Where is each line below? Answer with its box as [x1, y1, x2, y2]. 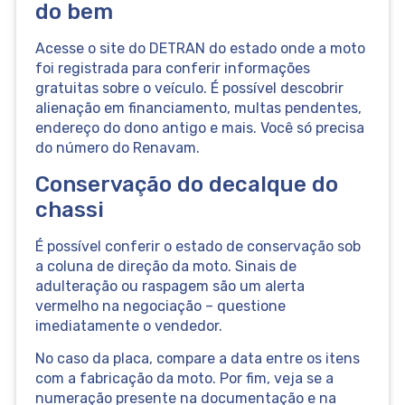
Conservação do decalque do [34, 171, 338, 197]
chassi [34, 196, 104, 222]
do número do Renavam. [34, 139, 200, 157]
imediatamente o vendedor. [34, 316, 226, 334]
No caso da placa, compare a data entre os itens [34, 350, 360, 368]
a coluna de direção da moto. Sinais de [34, 257, 297, 275]
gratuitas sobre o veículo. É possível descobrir [34, 80, 344, 98]
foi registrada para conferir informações [34, 60, 310, 78]
